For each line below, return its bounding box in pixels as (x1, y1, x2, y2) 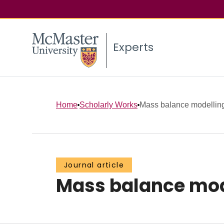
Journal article (64, 160, 124, 170)
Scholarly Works (79, 100, 137, 109)
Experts (113, 39, 153, 55)
